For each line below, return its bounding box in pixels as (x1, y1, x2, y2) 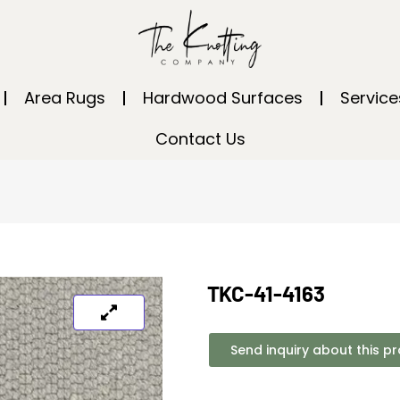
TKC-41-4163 (206, 280, 325, 306)
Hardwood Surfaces (143, 87, 303, 109)
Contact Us (154, 128, 246, 150)
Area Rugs (24, 87, 105, 109)
